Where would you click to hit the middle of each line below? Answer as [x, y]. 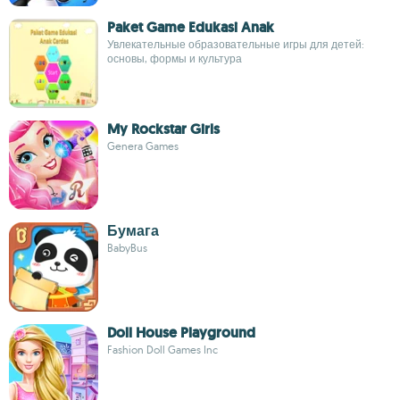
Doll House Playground [181, 333]
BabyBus [127, 248]
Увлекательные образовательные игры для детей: [236, 44]
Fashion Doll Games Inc [162, 350]
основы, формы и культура [175, 58]
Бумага [133, 231]
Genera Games [143, 146]
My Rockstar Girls [163, 129]
